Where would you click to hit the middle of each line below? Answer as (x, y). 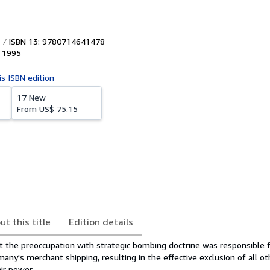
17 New (31, 97)
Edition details (101, 222)
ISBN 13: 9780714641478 (55, 41)
